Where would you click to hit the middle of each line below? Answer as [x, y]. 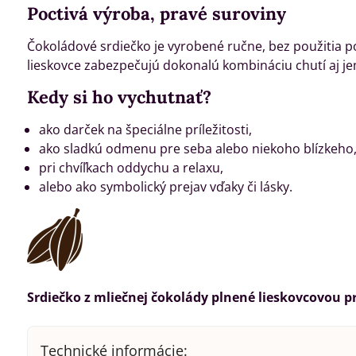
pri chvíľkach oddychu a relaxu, [131, 168]
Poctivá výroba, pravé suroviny [156, 14]
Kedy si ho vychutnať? [119, 97]
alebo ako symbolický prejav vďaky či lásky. [165, 187]
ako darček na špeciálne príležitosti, [145, 130]
